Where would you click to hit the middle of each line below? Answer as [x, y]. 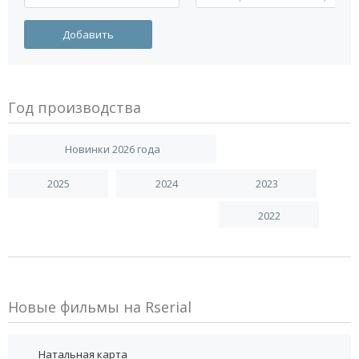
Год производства [75, 107]
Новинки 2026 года [112, 149]
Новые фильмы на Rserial [100, 307]
